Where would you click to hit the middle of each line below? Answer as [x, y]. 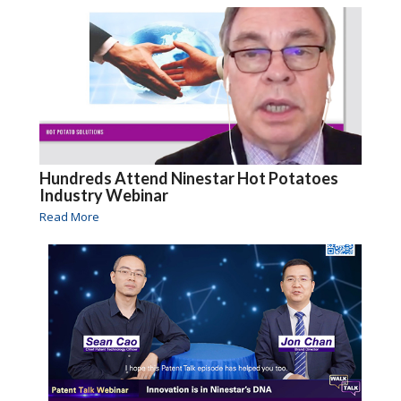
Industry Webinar [103, 195]
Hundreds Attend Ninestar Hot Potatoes [188, 178]
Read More [69, 216]
